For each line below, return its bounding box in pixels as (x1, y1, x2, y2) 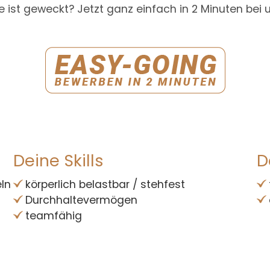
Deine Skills (13, 149, 104, 172)
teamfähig (25, 208, 83, 223)
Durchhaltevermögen (25, 192, 138, 207)
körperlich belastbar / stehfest (25, 177, 186, 192)
